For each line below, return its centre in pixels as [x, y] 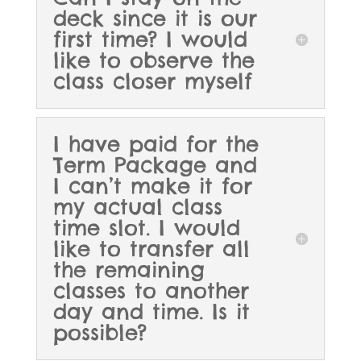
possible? [100, 333]
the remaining [129, 270]
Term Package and [155, 165]
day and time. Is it [151, 312]
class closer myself [152, 81]
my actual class [137, 207]
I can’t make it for [152, 186]
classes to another [151, 291]
